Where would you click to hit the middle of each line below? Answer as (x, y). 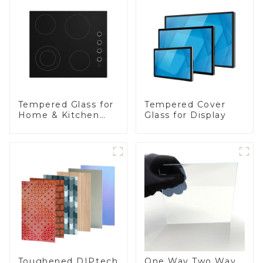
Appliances (45, 125)
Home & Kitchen (59, 115)
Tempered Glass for (66, 104)
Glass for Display (185, 115)
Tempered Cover (185, 104)
